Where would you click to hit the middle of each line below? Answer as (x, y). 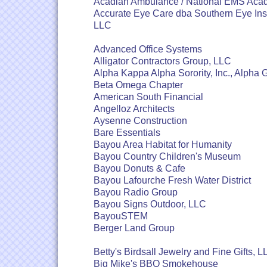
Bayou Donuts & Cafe (139, 168)
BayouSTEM (121, 216)
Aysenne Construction (140, 121)
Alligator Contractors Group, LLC (162, 61)
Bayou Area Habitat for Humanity (163, 145)
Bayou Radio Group (136, 192)
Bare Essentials (127, 133)
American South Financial (148, 97)
